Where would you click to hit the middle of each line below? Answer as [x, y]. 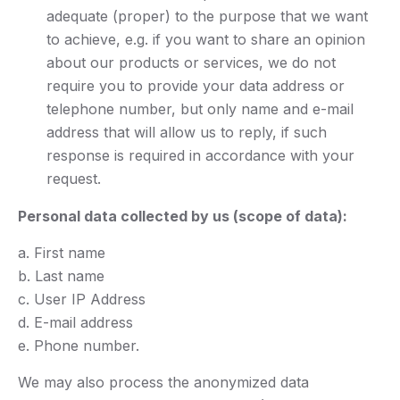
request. [74, 179]
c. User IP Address [82, 300]
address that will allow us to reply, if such [187, 133]
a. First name [62, 253]
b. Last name [61, 276]
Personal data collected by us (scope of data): [183, 217]
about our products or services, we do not [191, 63]
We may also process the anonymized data [163, 383]
